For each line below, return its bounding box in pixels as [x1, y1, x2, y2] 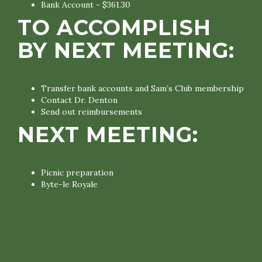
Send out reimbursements [41, 106, 142, 117]
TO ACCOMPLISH [18, 15, 211, 40]
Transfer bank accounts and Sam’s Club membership [41, 83, 244, 94]
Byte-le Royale [41, 179, 98, 189]
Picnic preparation [41, 167, 113, 178]
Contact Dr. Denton [41, 95, 118, 105]
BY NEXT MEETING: [18, 37, 235, 63]
